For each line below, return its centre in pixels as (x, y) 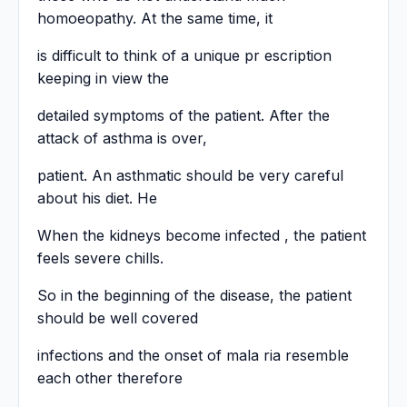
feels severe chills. (100, 258)
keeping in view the (103, 79)
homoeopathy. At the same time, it (155, 19)
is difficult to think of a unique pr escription (184, 56)
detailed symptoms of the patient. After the (184, 116)
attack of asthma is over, (122, 139)
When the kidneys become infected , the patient (202, 236)
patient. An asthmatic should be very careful (190, 176)
